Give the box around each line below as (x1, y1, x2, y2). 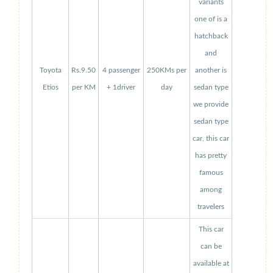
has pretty (195, 152, 227, 159)
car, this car (193, 135, 229, 142)
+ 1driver (107, 83, 135, 91)
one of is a (194, 15, 227, 23)
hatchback (194, 32, 228, 40)
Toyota (39, 66, 62, 74)
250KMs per (147, 66, 186, 74)
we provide (193, 101, 229, 108)
